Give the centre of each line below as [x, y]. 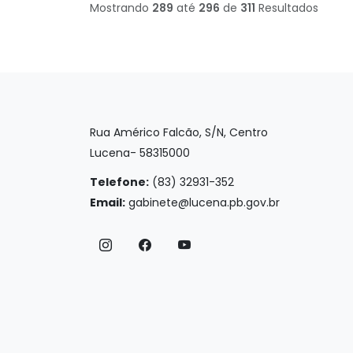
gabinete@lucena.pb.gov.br [204, 202]
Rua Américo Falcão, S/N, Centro [179, 132]
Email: [108, 202]
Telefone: [119, 182]
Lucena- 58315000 [140, 152]
